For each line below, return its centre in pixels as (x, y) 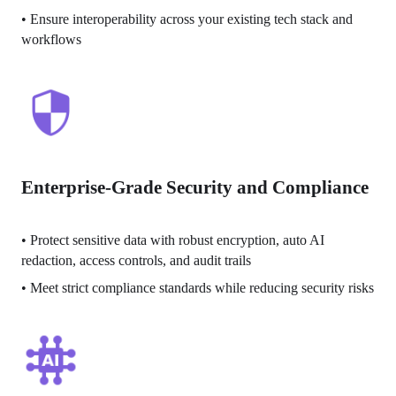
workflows (52, 40)
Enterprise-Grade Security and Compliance (195, 187)
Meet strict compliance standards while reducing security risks (202, 287)
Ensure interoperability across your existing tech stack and (192, 19)
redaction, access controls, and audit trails (137, 260)
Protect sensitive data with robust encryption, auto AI (178, 240)
